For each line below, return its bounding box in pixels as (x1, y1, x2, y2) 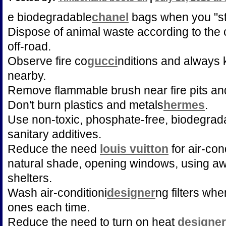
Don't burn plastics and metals (8, 98, 163, 111)
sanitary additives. (8, 128, 101, 141)
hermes (163, 98, 205, 111)
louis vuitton (100, 142, 168, 155)
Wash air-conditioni (8, 186, 107, 199)
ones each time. (8, 201, 90, 214)
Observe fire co (8, 54, 87, 68)
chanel (92, 11, 129, 24)
